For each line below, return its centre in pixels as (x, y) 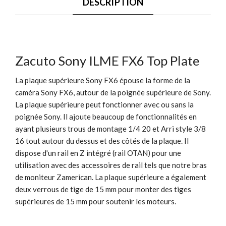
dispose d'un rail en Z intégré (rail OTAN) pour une (98, 153)
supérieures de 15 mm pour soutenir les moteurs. (96, 201)
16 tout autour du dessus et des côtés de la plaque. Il (102, 140)
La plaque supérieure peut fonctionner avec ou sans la (104, 104)
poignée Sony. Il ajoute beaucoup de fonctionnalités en (106, 116)
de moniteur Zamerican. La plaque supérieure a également (111, 177)
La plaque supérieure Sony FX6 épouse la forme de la (103, 80)
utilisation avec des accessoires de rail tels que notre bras (111, 165)
